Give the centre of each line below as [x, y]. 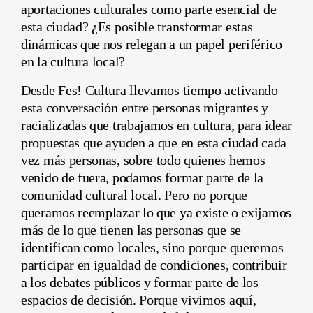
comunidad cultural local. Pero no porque [134, 195]
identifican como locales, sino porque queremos [152, 247]
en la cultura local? [73, 61]
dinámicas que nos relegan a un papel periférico [152, 44]
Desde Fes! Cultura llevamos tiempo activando [150, 90]
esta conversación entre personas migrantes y [145, 107]
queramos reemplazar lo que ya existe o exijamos [156, 212]
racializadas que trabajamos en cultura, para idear [157, 125]
